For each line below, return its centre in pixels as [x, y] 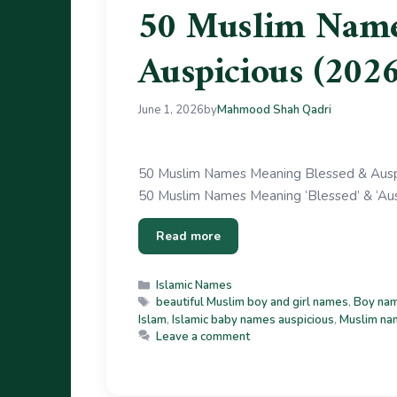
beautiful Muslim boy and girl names [253, 303]
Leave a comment [203, 336]
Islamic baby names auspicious [253, 319]
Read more [188, 237]
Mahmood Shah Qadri [274, 109]
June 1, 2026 [171, 109]
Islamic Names [195, 286]
